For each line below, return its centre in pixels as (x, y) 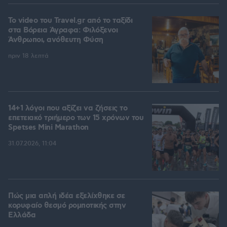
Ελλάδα (22, 216)
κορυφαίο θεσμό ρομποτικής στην (67, 206)
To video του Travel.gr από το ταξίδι (70, 21)
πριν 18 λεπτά (28, 56)
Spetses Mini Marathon (48, 128)
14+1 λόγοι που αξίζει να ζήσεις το (68, 109)
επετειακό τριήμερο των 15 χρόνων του (76, 118)
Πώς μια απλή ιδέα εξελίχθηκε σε (67, 196)
